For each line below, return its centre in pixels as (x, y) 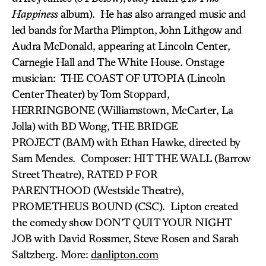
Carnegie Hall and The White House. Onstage (118, 62)
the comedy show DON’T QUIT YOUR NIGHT (122, 222)
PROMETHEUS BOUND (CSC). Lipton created (125, 206)
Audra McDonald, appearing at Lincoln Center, (121, 46)
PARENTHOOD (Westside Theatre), (98, 190)
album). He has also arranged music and (152, 14)
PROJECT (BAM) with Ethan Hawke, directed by (126, 142)
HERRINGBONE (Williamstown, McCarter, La (123, 110)
